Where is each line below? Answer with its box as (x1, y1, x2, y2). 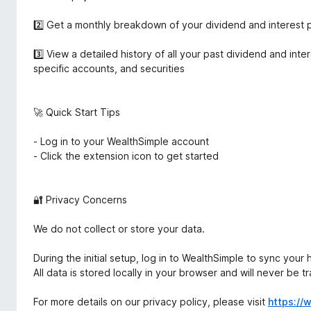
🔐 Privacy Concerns (33, 194, 127, 205)
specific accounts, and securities (33, 62, 185, 74)
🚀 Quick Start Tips (33, 106, 120, 118)
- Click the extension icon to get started (33, 150, 219, 162)
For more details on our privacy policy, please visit (33, 296, 268, 308)
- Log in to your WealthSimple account (33, 135, 209, 147)
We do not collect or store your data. (33, 223, 205, 235)
